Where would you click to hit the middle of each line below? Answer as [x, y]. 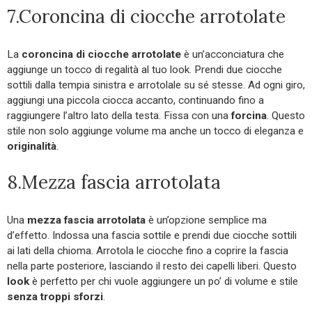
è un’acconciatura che [233, 55]
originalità [32, 147]
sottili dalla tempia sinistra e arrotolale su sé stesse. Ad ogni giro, [156, 85]
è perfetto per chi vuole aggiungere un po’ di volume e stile [164, 282]
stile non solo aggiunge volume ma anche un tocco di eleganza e [155, 131]
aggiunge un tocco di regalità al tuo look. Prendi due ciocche [145, 70]
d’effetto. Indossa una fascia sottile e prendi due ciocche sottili [152, 236]
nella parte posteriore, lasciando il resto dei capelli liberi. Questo [152, 266]
